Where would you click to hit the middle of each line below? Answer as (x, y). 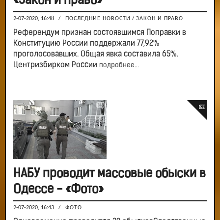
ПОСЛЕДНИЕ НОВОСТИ (98, 18)
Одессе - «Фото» (58, 190)
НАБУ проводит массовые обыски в (110, 174)
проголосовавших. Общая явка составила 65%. (96, 54)
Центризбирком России (56, 65)
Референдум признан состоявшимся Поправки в (100, 33)
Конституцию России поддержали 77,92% (86, 43)
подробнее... (119, 65)
